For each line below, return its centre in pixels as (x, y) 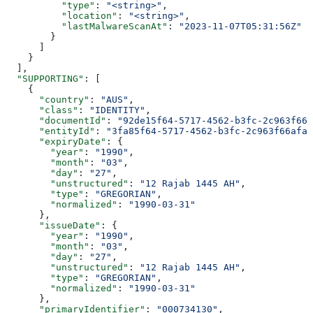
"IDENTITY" (117, 110)
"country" (48, 99)
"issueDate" (53, 225)
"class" (42, 110)
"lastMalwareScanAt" (87, 26)
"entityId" (50, 131)
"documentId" (56, 120)
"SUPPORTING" (45, 78)
